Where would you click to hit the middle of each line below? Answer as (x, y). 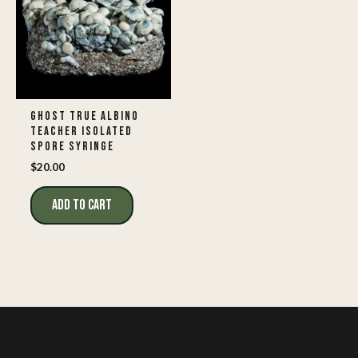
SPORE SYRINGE (72, 147)
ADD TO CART (82, 205)
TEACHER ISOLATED (82, 131)
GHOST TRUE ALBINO (85, 116)
